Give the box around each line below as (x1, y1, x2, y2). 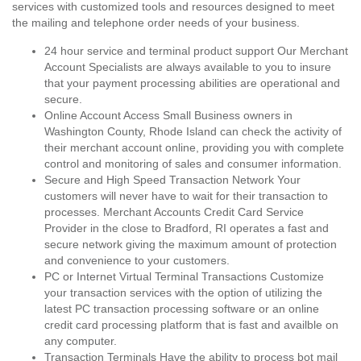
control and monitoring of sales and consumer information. (44, 157, 342, 170)
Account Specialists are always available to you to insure (44, 60, 331, 73)
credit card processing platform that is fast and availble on (44, 318, 338, 331)
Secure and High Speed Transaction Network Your (44, 173, 301, 186)
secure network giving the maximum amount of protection (44, 238, 337, 251)
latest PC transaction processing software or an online (44, 302, 319, 315)
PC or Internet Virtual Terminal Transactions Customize (44, 270, 324, 283)
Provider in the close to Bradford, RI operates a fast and (44, 222, 329, 234)
